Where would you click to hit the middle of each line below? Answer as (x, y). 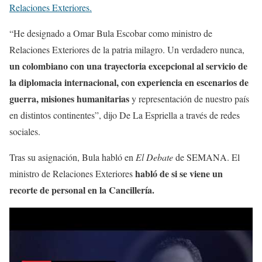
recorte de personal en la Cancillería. (82, 190)
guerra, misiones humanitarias (69, 99)
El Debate (154, 157)
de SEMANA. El (206, 157)
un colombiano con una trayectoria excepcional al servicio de (128, 66)
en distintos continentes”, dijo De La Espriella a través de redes (125, 115)
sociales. (25, 131)
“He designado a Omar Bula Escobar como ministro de (111, 33)
